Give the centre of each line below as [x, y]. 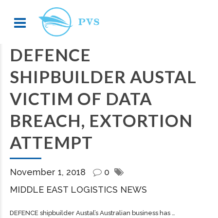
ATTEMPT [51, 142]
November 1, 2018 [49, 172]
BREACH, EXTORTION [101, 120]
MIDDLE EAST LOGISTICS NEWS [78, 190]
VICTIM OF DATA [81, 98]
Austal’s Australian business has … [125, 213]
